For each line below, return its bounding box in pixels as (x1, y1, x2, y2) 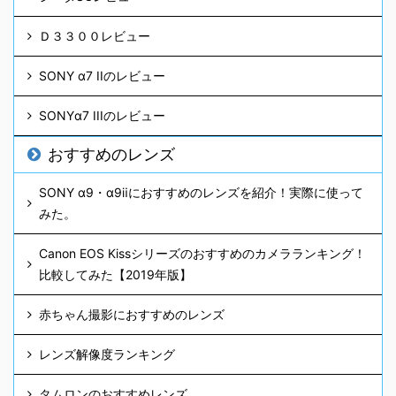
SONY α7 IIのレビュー (39, 68, 165, 84)
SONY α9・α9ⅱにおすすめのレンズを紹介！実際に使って (39, 185, 363, 201)
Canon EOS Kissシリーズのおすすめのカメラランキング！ (39, 246, 366, 262)
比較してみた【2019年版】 (39, 267, 192, 283)
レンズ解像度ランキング (39, 346, 175, 362)
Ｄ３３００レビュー (39, 28, 150, 44)
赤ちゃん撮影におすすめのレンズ (39, 307, 225, 323)
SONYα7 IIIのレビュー (39, 108, 165, 124)
